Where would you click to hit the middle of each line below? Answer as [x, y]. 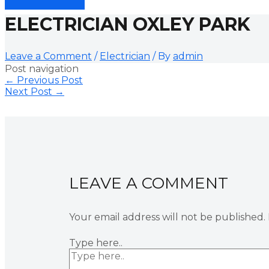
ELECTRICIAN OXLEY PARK [128, 24]
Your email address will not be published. [167, 217]
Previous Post [49, 80]
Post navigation [42, 68]
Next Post [30, 91]
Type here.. [95, 243]
